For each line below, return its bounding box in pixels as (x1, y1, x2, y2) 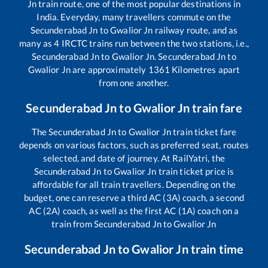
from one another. (99, 77, 169, 89)
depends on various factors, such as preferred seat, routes (19, 139, 249, 151)
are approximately (71, 64, 148, 75)
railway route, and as (153, 25, 238, 36)
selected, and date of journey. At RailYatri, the (42, 153, 226, 164)
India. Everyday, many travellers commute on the (36, 11, 232, 23)
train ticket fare (171, 126, 237, 138)
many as (19, 38, 54, 49)
